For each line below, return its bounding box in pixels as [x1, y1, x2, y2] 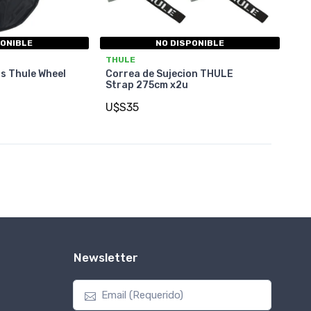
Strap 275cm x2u [105, 79, 188, 92]
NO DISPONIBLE [155, 38, 224, 49]
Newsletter [74, 250, 138, 264]
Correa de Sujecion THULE [105, 68, 233, 81]
